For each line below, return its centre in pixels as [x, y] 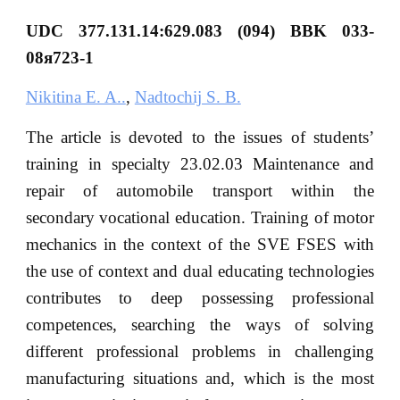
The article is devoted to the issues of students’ [200, 137]
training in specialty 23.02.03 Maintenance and [200, 163]
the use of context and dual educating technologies [200, 271]
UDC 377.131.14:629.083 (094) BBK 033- [200, 30]
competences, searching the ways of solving [200, 324]
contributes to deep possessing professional [200, 297]
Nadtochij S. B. [187, 97]
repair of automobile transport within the [200, 190]
